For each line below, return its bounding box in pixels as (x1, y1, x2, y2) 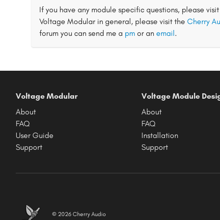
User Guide (16, 131, 54, 140)
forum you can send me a (39, 28, 125, 38)
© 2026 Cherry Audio (52, 211, 106, 218)
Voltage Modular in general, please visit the (39, 17, 187, 26)
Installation (141, 131, 178, 140)
